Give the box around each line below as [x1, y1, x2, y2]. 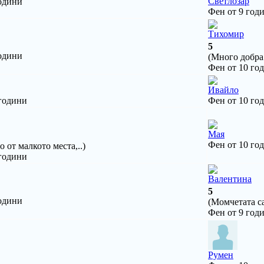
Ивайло [208, 84, 239, 95]
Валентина [208, 173, 252, 184]
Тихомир [208, 28, 244, 39]
